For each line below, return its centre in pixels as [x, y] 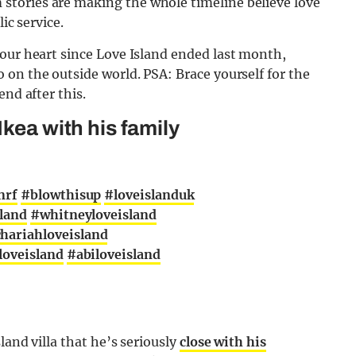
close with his [222, 342]
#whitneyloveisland [93, 215]
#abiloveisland [113, 255]
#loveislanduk [149, 195]
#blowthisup [61, 195]
